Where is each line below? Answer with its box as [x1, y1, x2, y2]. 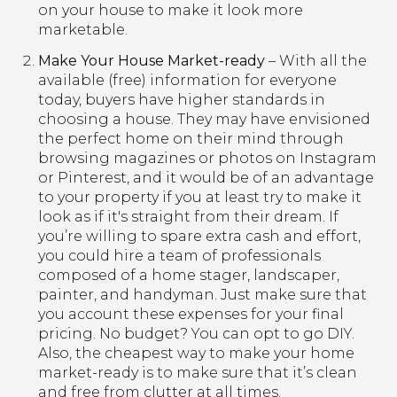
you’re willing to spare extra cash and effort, [37, 228, 361, 245]
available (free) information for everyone [37, 72, 337, 90]
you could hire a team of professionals [37, 247, 321, 265]
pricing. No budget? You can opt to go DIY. [37, 325, 354, 343]
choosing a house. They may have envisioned [37, 111, 370, 128]
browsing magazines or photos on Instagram [37, 150, 377, 167]
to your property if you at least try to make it [37, 189, 362, 206]
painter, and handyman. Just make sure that [37, 286, 367, 304]
